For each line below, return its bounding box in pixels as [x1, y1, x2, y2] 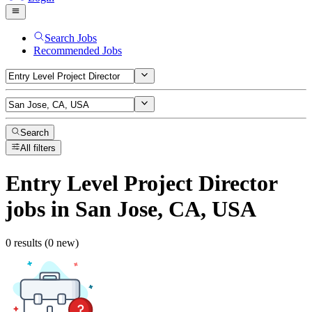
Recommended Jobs [33, 44, 122, 56]
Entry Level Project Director [6, 170, 277, 196]
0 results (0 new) [6, 237, 79, 249]
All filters [20, 143, 56, 154]
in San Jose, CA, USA [45, 196, 256, 221]
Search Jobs [45, 31, 97, 44]
